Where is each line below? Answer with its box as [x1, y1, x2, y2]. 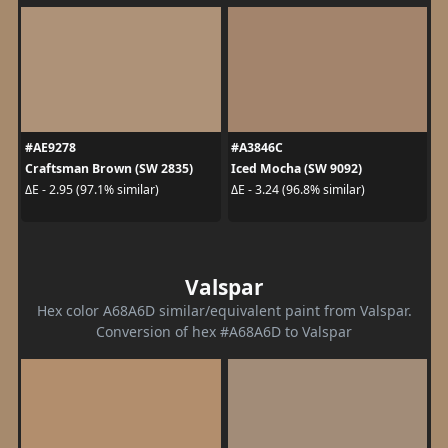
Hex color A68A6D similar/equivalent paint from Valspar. [36, 300, 412, 320]
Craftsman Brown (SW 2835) [24, 159, 193, 177]
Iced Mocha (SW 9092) [231, 159, 362, 177]
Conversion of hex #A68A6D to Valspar [96, 321, 352, 341]
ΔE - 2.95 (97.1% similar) [24, 181, 159, 198]
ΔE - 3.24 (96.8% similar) [231, 181, 365, 198]
